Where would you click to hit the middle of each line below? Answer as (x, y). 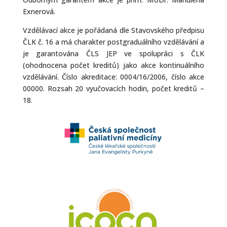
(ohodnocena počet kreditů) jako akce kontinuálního (113, 65)
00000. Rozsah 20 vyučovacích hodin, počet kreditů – (113, 88)
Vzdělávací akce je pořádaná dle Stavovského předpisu (113, 30)
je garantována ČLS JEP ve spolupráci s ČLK (113, 53)
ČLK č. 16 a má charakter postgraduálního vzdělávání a (113, 42)
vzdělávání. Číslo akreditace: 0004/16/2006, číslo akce (113, 77)
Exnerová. (39, 11)
